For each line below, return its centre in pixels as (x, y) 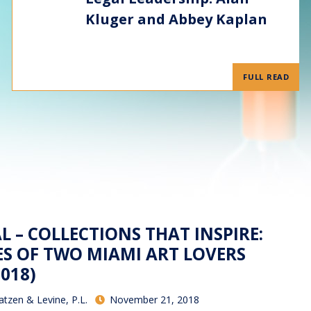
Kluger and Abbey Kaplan (176, 19)
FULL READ (266, 77)
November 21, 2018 (153, 300)
